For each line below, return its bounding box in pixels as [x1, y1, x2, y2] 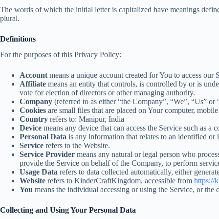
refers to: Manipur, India [48, 115, 124, 124]
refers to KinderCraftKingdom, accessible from [45, 176, 194, 185]
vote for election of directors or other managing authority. [20, 88, 195, 97]
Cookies [20, 106, 46, 115]
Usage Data [20, 168, 58, 176]
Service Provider [20, 150, 75, 159]
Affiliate [20, 80, 46, 88]
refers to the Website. [44, 141, 110, 150]
